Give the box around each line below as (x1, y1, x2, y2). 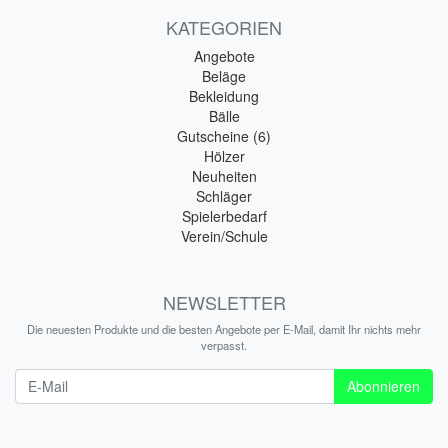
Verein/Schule (180, 225, 268, 246)
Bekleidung (189, 85, 259, 106)
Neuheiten (191, 165, 257, 186)
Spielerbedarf (181, 205, 267, 226)
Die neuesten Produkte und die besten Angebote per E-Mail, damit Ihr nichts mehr (27, 320, 421, 337)
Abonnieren (347, 375, 420, 396)
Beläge (202, 65, 246, 86)
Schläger (196, 185, 252, 206)
